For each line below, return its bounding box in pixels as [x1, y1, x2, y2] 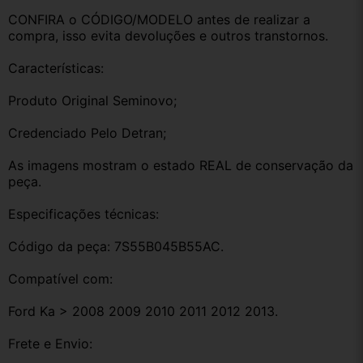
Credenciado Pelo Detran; [8, 125, 166, 142]
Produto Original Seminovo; [8, 92, 177, 109]
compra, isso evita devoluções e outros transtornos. [8, 28, 328, 45]
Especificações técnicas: [8, 206, 159, 223]
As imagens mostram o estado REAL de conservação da [8, 157, 353, 174]
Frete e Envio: [8, 335, 92, 352]
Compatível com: [8, 271, 113, 288]
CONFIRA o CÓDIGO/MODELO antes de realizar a [8, 11, 310, 28]
